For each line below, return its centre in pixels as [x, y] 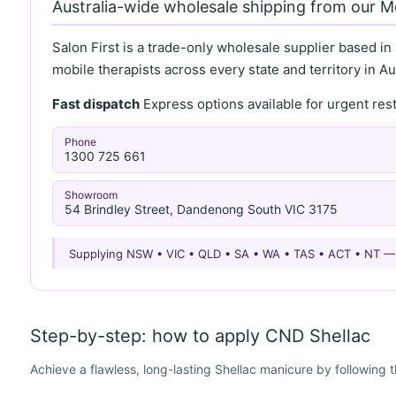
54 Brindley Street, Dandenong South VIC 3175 [202, 209]
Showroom [91, 195]
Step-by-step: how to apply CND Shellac [200, 336]
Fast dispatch [95, 103]
